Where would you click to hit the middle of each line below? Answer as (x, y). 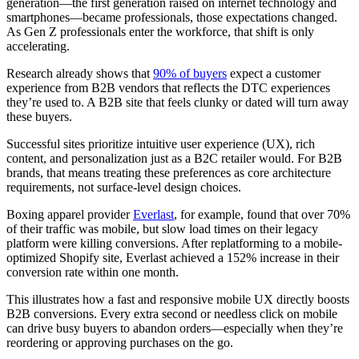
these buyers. (41, 117)
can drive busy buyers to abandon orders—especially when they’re (175, 329)
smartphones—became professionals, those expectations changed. (172, 18)
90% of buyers (190, 74)
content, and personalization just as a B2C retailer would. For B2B (174, 159)
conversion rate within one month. (93, 272)
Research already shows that (80, 74)
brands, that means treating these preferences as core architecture (169, 173)
